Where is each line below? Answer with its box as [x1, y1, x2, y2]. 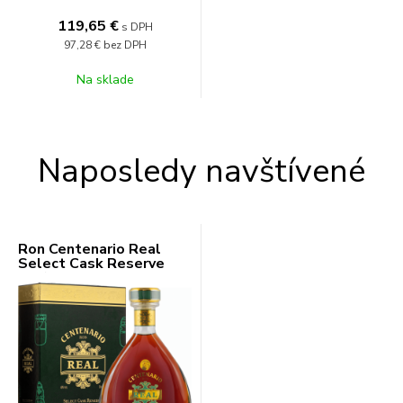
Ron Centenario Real [18, 239, 161, 259]
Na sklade [76, 71, 134, 88]
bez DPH [103, 38, 147, 52]
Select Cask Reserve [18, 254, 165, 273]
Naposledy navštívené [38, 149, 365, 193]
